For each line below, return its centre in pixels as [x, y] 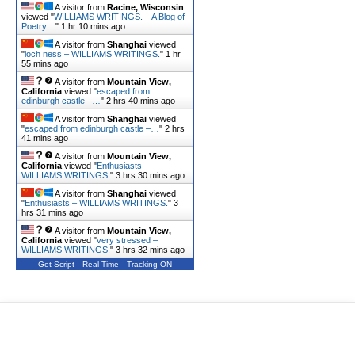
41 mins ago [45, 138]
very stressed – [127, 240]
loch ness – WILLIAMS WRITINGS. [92, 54]
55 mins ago [45, 63]
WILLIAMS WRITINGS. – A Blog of [119, 17]
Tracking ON [149, 264]
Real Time [101, 264]
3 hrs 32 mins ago [150, 250]
